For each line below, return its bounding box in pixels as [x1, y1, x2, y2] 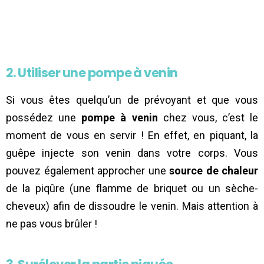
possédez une [6, 111, 82, 124]
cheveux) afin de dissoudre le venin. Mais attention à [6, 199, 258, 212]
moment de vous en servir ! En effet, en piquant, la [6, 128, 258, 141]
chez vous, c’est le [157, 111, 258, 124]
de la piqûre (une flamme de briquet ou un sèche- [6, 181, 258, 194]
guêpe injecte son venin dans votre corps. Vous [6, 146, 258, 159]
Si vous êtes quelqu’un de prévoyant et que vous [6, 93, 258, 106]
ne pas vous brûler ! [6, 217, 97, 230]
